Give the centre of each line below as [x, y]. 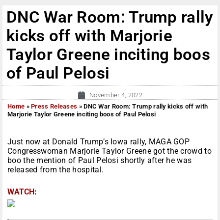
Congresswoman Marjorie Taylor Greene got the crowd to [110, 151]
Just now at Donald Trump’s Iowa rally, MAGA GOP [99, 142]
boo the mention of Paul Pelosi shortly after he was [100, 161]
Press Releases [54, 107]
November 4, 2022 [116, 95]
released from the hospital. [57, 170]
